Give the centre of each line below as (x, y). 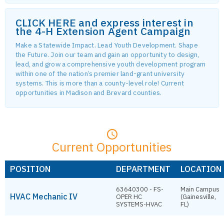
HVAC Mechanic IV (44, 196)
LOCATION (201, 169)
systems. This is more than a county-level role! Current (100, 83)
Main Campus (200, 189)
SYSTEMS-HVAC (139, 204)
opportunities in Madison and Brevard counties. (89, 92)
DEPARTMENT (143, 169)
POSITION (30, 169)
